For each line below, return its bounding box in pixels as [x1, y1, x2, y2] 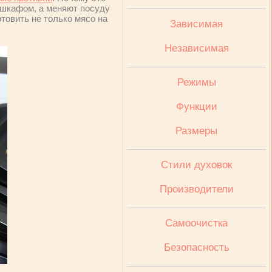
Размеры [175, 125, 217, 137]
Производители [159, 183, 234, 195]
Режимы [177, 76, 216, 88]
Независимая [164, 42, 229, 54]
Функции [175, 101, 217, 112]
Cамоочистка [165, 217, 228, 229]
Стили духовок [161, 159, 232, 171]
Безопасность [163, 242, 229, 253]
